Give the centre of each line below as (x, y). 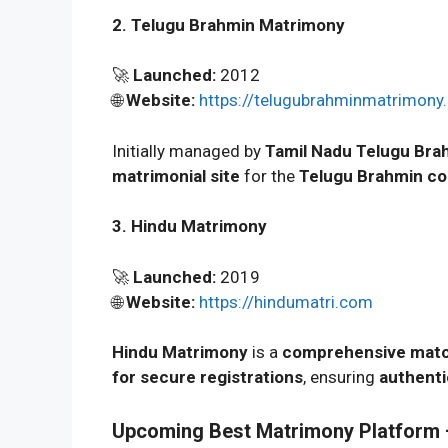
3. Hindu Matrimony (189, 226)
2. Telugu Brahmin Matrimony (228, 24)
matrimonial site (176, 175)
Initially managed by (188, 150)
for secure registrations (207, 377)
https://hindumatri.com (286, 301)
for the (269, 175)
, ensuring (341, 377)
